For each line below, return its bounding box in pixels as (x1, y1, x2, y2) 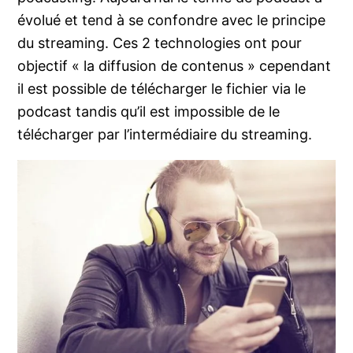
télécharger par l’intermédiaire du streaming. (17, 125, 313, 143)
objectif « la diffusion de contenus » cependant (17, 57, 332, 74)
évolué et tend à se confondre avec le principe (17, 11, 326, 28)
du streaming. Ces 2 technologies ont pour (17, 34, 303, 51)
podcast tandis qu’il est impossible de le (17, 102, 281, 120)
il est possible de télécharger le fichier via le (17, 80, 307, 97)
